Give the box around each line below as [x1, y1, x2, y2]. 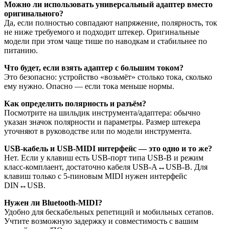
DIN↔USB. [4, 180, 45, 190]
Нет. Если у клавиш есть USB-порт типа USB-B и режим [4, 153, 203, 162]
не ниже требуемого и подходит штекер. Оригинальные [4, 27, 199, 36]
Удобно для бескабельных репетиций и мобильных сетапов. [4, 207, 214, 216]
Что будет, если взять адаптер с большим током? [4, 63, 184, 72]
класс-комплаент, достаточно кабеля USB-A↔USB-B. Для [4, 162, 208, 171]
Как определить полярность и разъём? [4, 99, 146, 108]
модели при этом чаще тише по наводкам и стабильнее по [4, 36, 207, 45]
